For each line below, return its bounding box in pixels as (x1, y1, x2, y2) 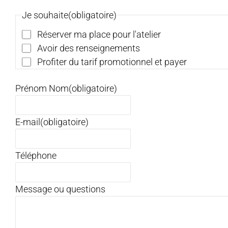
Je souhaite (22, 9, 68, 20)
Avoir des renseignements (37, 42, 140, 53)
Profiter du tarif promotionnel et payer (37, 56, 187, 67)
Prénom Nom (15, 82, 69, 94)
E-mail (15, 116, 40, 127)
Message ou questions (15, 183, 105, 194)
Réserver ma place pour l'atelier (37, 28, 161, 40)
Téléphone (15, 150, 56, 161)
